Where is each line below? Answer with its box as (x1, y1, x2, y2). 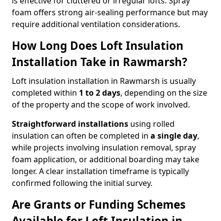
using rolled (128, 118, 175, 129)
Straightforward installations (12, 118, 128, 129)
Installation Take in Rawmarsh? (12, 54, 187, 70)
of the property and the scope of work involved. (12, 99, 190, 110)
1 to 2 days (79, 87, 120, 98)
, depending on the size (120, 87, 207, 98)
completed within (12, 87, 79, 98)
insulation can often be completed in (12, 130, 150, 141)
